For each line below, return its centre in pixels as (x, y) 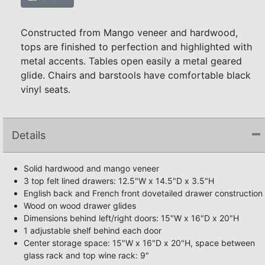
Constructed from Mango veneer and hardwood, (129, 32)
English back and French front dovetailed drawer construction (143, 193)
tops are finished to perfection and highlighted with (136, 46)
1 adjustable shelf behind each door (93, 230)
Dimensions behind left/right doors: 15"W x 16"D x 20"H (131, 218)
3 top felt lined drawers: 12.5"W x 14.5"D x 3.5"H (119, 180)
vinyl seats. (46, 89)
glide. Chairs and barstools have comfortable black (136, 75)
